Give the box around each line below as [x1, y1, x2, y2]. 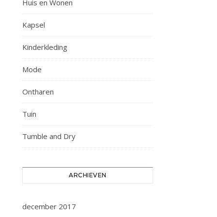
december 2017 [22, 201, 76, 211]
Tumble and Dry [22, 131, 76, 141]
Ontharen [22, 87, 54, 96]
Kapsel [22, 20, 45, 30]
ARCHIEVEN [69, 171, 107, 179]
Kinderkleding [22, 42, 67, 52]
